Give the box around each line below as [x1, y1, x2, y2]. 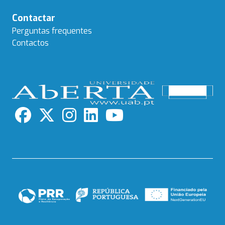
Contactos [12, 37, 49, 48]
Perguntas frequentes [12, 25, 92, 36]
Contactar [12, 12, 55, 24]
